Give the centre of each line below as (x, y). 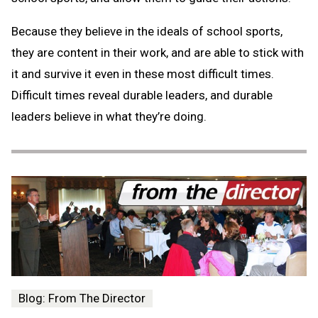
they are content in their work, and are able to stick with (158, 52)
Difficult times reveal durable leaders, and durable (142, 95)
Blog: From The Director (82, 298)
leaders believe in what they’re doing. (109, 116)
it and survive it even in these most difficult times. (144, 73)
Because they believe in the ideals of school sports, (147, 31)
